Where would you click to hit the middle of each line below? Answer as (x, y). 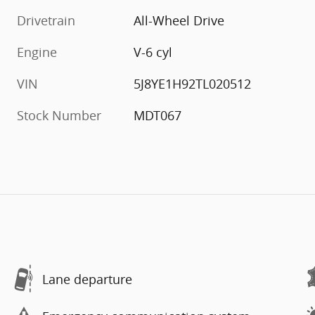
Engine (37, 52)
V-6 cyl (153, 52)
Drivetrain (46, 21)
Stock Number (59, 116)
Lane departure (87, 279)
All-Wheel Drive (179, 21)
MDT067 (158, 116)
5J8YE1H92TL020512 (193, 84)
